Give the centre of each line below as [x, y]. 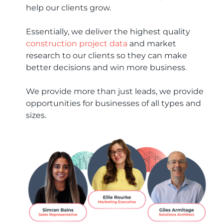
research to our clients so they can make [107, 55]
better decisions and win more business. [106, 67]
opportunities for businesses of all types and [113, 103]
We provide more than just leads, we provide [115, 91]
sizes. [36, 115]
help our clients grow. [68, 7]
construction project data [77, 43]
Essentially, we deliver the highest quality [108, 31]
